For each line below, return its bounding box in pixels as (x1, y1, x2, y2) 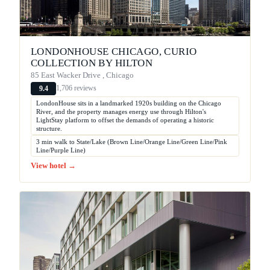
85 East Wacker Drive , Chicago (31, 71, 134, 80)
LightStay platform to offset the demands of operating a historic (36, 116, 214, 124)
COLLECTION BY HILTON (31, 57, 152, 69)
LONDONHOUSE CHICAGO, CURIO (31, 45, 197, 57)
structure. (36, 124, 62, 132)
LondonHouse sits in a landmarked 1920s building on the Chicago (36, 99, 221, 107)
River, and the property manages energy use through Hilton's (36, 107, 206, 115)
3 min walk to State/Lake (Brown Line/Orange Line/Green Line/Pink (36, 137, 227, 145)
